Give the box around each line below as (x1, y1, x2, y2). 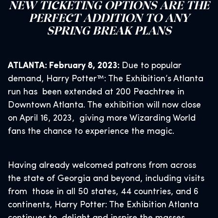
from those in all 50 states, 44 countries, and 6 (8, 187, 199, 197)
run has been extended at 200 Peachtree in (8, 88, 184, 97)
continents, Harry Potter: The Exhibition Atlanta (8, 200, 199, 210)
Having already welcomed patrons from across (8, 161, 196, 170)
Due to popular (122, 61, 182, 71)
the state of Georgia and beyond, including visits (8, 174, 204, 183)
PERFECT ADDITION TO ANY (29, 9, 189, 25)
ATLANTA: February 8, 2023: (8, 61, 122, 71)
